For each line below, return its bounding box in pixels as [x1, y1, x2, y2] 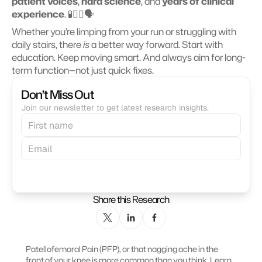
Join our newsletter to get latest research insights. [21, 102, 209, 113]
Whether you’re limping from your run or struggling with [12, 25, 236, 38]
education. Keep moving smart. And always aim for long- [12, 51, 246, 64]
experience [12, 8, 64, 20]
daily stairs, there [12, 38, 83, 51]
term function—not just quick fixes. [12, 64, 156, 77]
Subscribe [30, 165, 73, 178]
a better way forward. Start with [89, 38, 223, 51]
